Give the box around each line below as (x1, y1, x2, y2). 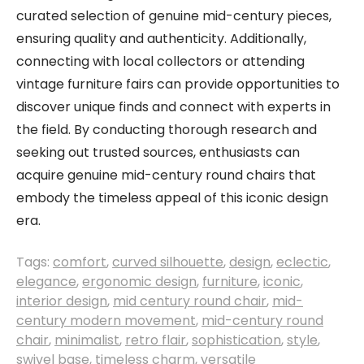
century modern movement (16, 311, 196, 330)
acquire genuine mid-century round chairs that (16, 166, 316, 184)
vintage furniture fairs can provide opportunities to (16, 75, 340, 93)
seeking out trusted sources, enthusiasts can (16, 143, 300, 162)
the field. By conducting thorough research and (16, 120, 317, 139)
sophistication (192, 331, 281, 349)
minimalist (54, 331, 119, 349)
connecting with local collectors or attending (16, 52, 305, 71)
